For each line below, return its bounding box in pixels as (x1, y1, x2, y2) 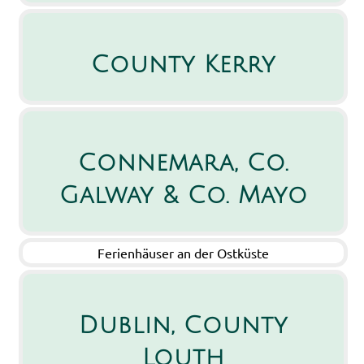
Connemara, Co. (78, 150, 289, 176)
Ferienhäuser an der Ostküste (97, 245, 269, 261)
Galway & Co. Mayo (58, 183, 308, 209)
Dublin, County (79, 313, 288, 339)
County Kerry (91, 52, 276, 78)
